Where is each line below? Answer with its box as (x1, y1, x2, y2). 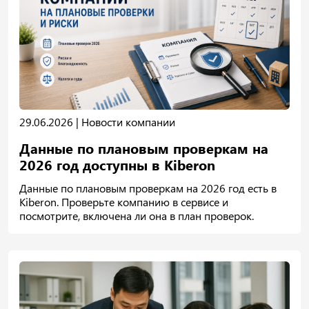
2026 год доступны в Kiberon (19, 155, 215, 175)
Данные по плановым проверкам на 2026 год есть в (19, 181, 277, 196)
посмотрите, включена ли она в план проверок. (19, 208, 254, 223)
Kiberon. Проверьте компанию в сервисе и (19, 195, 228, 210)
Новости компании (81, 114, 175, 130)
